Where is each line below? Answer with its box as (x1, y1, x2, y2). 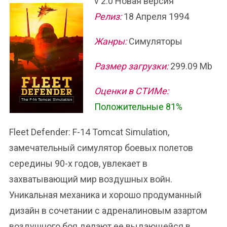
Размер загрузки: (94, 61, 168, 71)
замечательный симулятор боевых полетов (9, 142, 193, 153)
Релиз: (94, 11, 122, 22)
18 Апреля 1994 (122, 11, 189, 22)
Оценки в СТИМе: (94, 86, 169, 96)
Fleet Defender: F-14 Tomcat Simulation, (9, 127, 169, 137)
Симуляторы (127, 36, 182, 47)
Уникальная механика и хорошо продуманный (9, 190, 202, 200)
